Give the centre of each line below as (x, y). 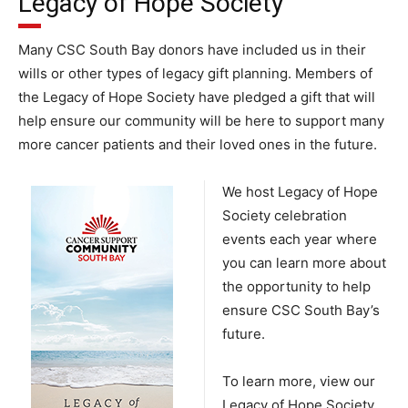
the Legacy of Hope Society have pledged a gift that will (197, 97)
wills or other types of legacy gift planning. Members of (195, 73)
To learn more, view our (299, 381)
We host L (254, 192)
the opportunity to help (296, 286)
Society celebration (285, 215)
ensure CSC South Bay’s (301, 310)
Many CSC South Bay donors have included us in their (192, 50)
